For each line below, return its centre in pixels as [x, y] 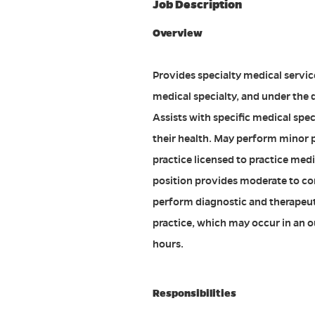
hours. [168, 244]
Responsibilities [194, 294]
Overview [178, 33]
